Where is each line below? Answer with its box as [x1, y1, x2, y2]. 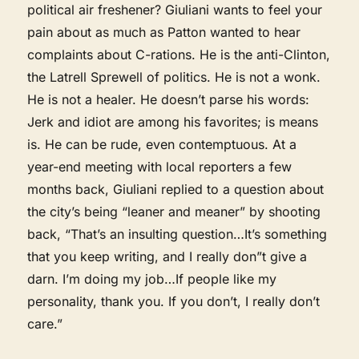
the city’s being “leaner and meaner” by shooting [27, 203, 321, 220]
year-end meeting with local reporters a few [27, 158, 292, 175]
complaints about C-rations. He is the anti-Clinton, [27, 46, 331, 63]
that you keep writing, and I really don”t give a [27, 248, 308, 264]
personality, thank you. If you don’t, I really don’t [27, 292, 321, 309]
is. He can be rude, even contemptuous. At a [27, 135, 297, 152]
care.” [27, 315, 63, 332]
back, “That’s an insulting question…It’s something [27, 225, 328, 242]
